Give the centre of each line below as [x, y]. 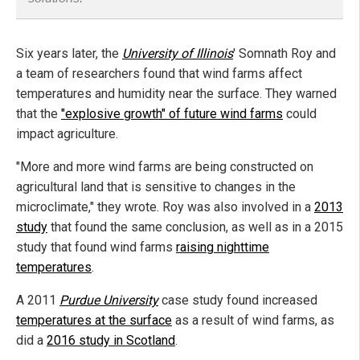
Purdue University [109, 301]
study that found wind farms [96, 247]
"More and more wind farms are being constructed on [165, 167]
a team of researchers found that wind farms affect [159, 74]
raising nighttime [223, 247]
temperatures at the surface [94, 321]
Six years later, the [69, 54]
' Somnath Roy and [284, 54]
